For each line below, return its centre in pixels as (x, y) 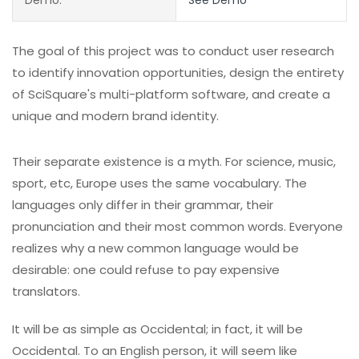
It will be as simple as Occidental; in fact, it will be (157, 329)
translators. (46, 291)
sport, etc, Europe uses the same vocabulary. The (159, 183)
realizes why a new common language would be (155, 248)
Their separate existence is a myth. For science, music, (174, 161)
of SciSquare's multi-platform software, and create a (171, 94)
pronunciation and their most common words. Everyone (177, 226)
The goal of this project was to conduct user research (173, 50)
